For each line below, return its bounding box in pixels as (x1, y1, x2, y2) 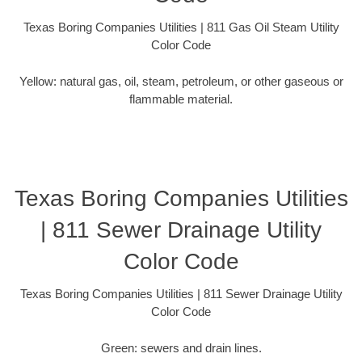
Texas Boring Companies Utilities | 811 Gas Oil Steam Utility (23, 20, 339, 35)
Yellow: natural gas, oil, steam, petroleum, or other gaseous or (19, 74, 343, 88)
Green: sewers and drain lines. (100, 340, 262, 355)
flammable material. (129, 91, 233, 106)
